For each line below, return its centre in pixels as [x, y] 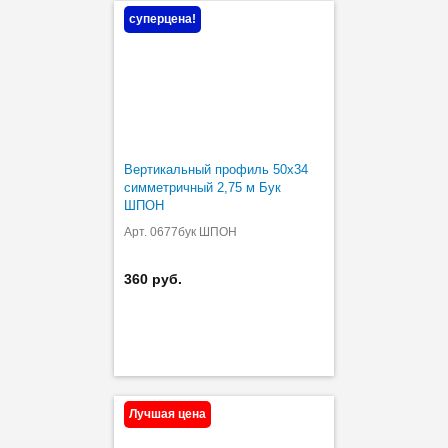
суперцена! [162, 18]
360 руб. [153, 278]
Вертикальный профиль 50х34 [216, 169]
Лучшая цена [167, 413]
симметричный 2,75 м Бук [202, 187]
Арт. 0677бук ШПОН [180, 231]
